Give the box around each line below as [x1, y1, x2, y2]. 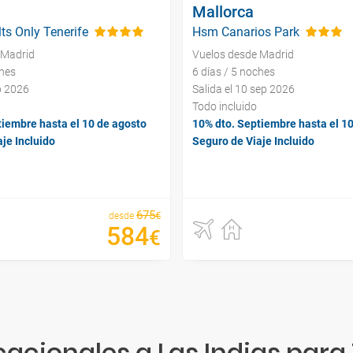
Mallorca [192, 2, 254, 21]
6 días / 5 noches [192, 65, 275, 78]
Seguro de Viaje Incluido [192, 134, 314, 147]
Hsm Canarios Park [192, 24, 299, 39]
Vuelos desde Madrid [192, 47, 294, 61]
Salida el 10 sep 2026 [192, 82, 295, 95]
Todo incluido [192, 99, 257, 113]
